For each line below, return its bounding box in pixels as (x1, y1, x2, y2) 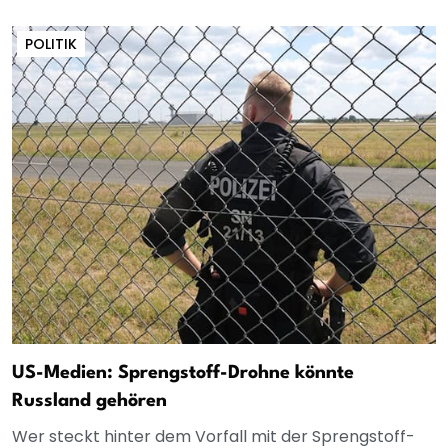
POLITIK (25, 33, 77, 54)
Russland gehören (12, 391, 167, 410)
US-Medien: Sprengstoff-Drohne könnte (12, 363, 354, 382)
